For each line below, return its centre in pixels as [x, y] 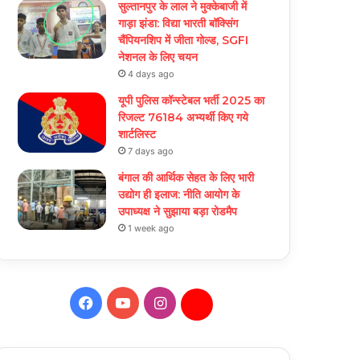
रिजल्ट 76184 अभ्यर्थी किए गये [184, 117]
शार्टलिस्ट [137, 134]
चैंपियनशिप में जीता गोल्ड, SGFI [184, 40]
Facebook [126, 301]
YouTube [159, 301]
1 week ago [151, 228]
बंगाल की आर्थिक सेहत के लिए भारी [186, 177]
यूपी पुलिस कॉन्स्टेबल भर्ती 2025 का [192, 100]
